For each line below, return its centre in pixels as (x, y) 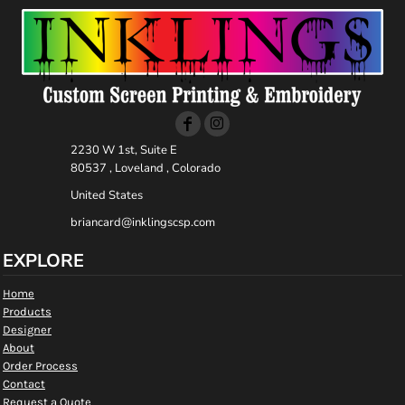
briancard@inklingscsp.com (143, 222)
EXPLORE (43, 261)
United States (107, 195)
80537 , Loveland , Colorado (146, 168)
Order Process (40, 366)
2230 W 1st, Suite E (124, 150)
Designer (27, 330)
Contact (24, 384)
